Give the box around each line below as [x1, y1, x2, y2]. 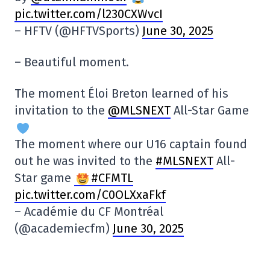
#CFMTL [91, 171, 133, 186]
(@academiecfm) [14, 221, 113, 236]
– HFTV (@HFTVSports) [14, 24, 142, 39]
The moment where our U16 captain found [14, 137, 247, 152]
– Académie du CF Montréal [14, 204, 163, 219]
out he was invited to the [14, 154, 155, 169]
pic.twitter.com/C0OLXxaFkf [14, 187, 166, 202]
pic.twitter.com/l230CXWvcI [14, 7, 163, 22]
